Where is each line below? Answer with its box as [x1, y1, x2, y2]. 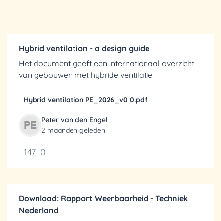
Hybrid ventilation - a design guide [19, 43, 149, 53]
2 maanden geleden [41, 126, 105, 135]
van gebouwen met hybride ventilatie [19, 70, 152, 80]
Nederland [19, 205, 59, 215]
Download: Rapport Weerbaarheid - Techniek [19, 193, 188, 203]
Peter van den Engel [41, 115, 108, 124]
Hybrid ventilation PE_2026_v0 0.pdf [24, 95, 147, 104]
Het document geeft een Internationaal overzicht [19, 58, 194, 68]
